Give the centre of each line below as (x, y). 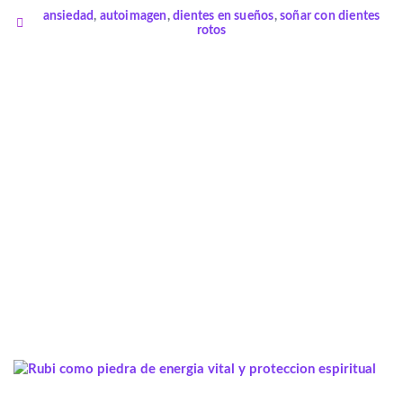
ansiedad (68, 16)
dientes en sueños (224, 16)
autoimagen (133, 16)
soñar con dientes (330, 16)
